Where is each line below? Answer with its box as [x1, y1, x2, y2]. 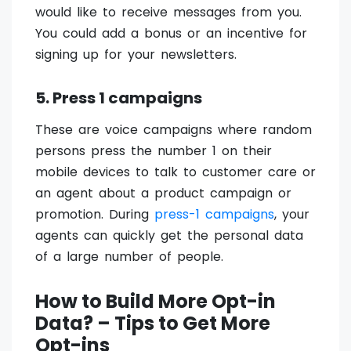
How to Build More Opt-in [35, 288, 276, 315]
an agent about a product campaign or [35, 184, 291, 203]
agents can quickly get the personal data [35, 226, 303, 245]
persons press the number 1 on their [35, 142, 272, 161]
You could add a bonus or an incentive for [35, 24, 307, 43]
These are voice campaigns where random [35, 121, 312, 139]
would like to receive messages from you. [35, 3, 302, 22]
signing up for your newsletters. [35, 45, 237, 64]
